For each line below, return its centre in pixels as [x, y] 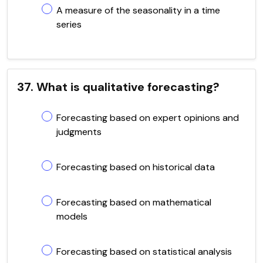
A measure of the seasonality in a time [138, 10]
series [69, 24]
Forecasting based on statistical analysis [144, 251]
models [72, 216]
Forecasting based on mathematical [134, 202]
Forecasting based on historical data [136, 167]
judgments [79, 131]
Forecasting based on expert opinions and [148, 117]
